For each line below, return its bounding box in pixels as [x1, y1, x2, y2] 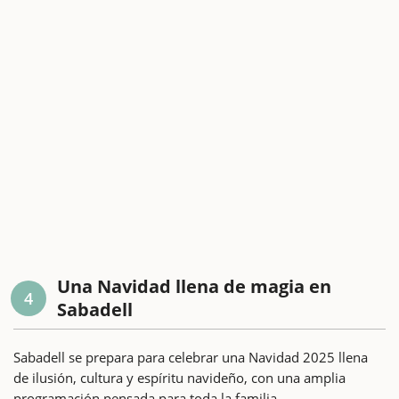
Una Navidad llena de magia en [57, 273, 331, 298]
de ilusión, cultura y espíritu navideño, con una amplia [13, 368, 346, 387]
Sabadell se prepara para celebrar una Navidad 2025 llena [13, 347, 368, 366]
